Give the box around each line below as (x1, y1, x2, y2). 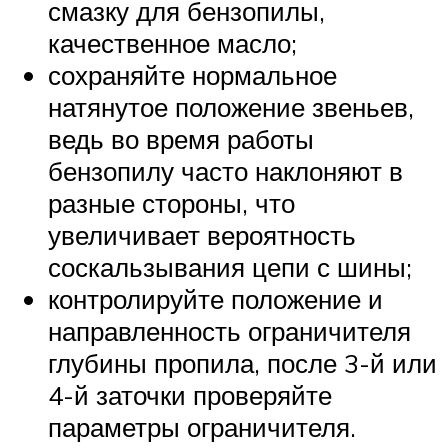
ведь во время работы (48, 123, 314, 156)
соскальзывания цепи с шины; (48, 251, 412, 284)
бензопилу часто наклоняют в (48, 155, 403, 188)
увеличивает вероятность (48, 219, 356, 252)
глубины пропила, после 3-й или (48, 347, 437, 380)
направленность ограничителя (48, 315, 411, 348)
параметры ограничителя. (48, 411, 356, 444)
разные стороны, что (48, 187, 295, 220)
